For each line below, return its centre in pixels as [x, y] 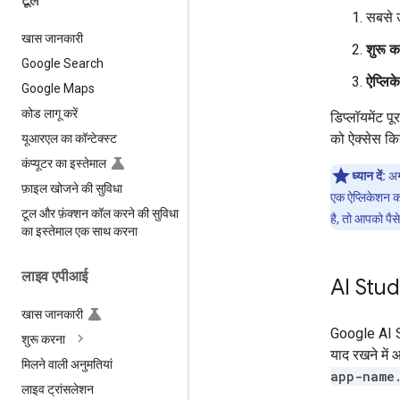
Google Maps [58, 88]
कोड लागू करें [50, 113]
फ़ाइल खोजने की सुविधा [72, 188]
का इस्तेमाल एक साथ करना [79, 231]
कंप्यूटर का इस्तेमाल [64, 163]
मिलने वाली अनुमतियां [67, 365]
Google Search [62, 63]
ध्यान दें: [369, 175]
